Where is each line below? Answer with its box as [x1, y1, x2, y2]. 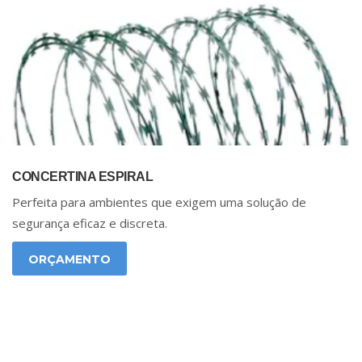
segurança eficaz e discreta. [12, 215, 167, 232]
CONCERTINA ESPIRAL [12, 170, 153, 184]
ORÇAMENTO [28, 252, 111, 267]
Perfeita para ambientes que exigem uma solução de [12, 194, 306, 211]
